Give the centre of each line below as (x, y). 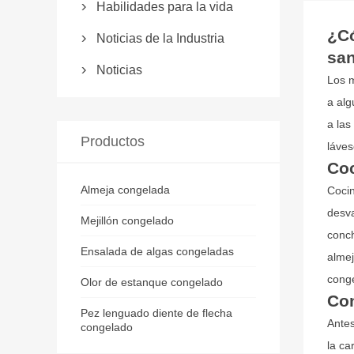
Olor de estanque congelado (152, 282)
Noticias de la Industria (160, 38)
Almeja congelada (125, 190)
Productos (113, 141)
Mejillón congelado (127, 220)
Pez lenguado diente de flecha (156, 313)
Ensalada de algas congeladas (157, 251)
